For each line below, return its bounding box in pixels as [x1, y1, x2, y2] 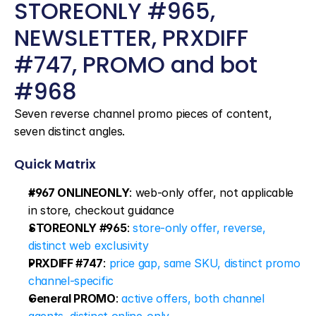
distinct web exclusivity [28, 238, 149, 253]
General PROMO [28, 291, 116, 305]
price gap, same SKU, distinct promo [109, 256, 300, 270]
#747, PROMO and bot [14, 49, 257, 80]
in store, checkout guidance [28, 203, 174, 217]
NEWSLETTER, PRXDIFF [14, 22, 248, 54]
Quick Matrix [14, 155, 96, 173]
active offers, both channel [121, 291, 265, 305]
